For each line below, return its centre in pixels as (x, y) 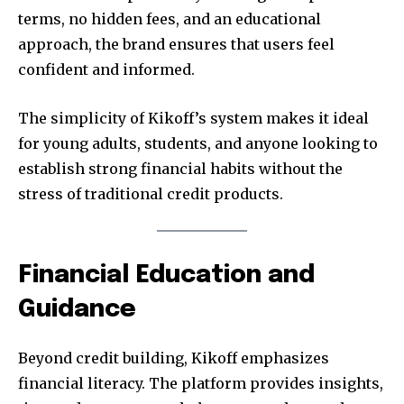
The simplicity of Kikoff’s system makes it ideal (193, 118)
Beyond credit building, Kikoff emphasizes (174, 358)
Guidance (77, 310)
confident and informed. (106, 69)
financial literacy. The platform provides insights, (201, 384)
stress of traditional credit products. (151, 193)
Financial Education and (166, 276)
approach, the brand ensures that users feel (176, 44)
